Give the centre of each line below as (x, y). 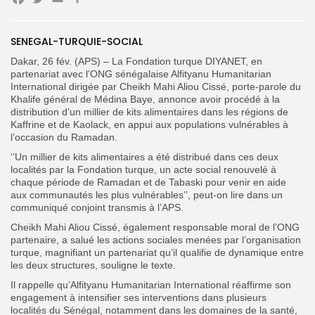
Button (260, 43)
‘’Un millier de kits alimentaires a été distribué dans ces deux (144, 156)
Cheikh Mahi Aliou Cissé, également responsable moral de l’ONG (155, 227)
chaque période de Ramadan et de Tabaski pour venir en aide (148, 182)
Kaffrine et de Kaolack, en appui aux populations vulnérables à (149, 124)
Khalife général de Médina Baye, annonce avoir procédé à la (145, 99)
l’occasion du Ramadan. (64, 137)
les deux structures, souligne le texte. (93, 265)
